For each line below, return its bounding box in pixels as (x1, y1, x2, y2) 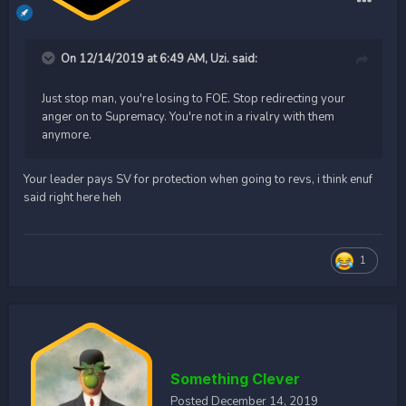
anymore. (42, 126, 94, 143)
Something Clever (170, 369, 300, 388)
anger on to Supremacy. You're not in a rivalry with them (42, 108, 334, 125)
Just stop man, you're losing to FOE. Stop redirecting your (42, 90, 345, 107)
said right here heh (24, 188, 121, 206)
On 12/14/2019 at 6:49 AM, (61, 50, 210, 67)
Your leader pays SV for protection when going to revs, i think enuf (24, 170, 372, 188)
